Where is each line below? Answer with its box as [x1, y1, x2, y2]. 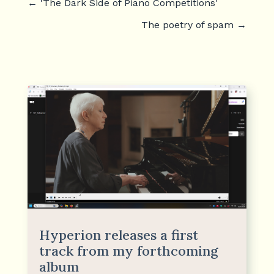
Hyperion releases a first [39, 226, 198, 243]
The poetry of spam [141, 19, 234, 31]
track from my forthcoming [39, 242, 218, 259]
